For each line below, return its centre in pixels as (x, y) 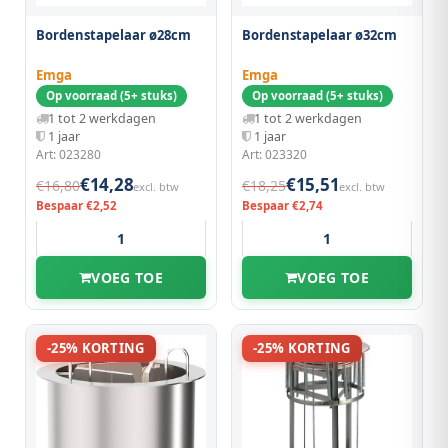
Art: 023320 (274, 154)
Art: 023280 (68, 154)
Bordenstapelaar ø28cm (113, 35)
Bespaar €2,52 (76, 205)
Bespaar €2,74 (282, 205)
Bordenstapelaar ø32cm (319, 35)
